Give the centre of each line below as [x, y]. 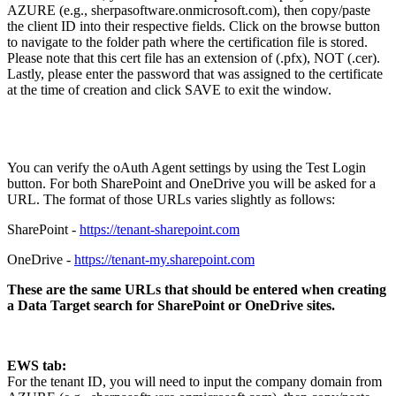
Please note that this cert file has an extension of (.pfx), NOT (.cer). [194, 57]
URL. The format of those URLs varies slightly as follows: [171, 199]
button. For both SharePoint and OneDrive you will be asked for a [191, 183]
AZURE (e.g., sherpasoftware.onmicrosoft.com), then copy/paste [189, 10]
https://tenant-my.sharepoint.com [164, 259]
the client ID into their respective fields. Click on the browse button [194, 26]
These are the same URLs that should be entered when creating [197, 289]
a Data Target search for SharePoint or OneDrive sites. [171, 305]
